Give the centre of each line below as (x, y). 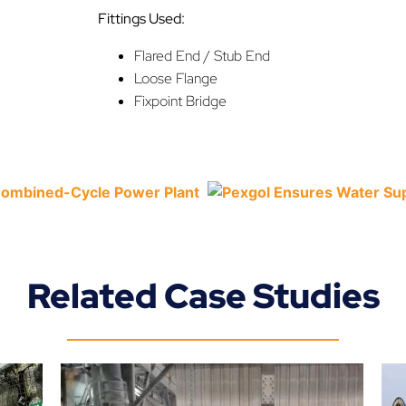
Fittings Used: (141, 18)
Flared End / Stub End (202, 55)
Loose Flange (176, 78)
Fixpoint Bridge (180, 101)
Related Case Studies (203, 296)
